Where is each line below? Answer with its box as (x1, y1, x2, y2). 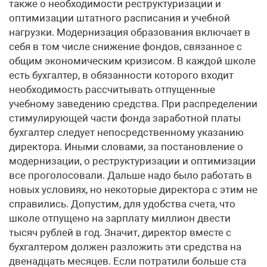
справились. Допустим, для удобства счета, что (9, 198, 235, 210)
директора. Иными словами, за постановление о (9, 141, 243, 153)
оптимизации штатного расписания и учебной (9, 12, 230, 24)
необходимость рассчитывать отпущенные (9, 83, 215, 95)
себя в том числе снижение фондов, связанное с (9, 41, 242, 52)
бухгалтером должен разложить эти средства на (9, 241, 241, 253)
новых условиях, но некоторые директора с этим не (9, 184, 257, 195)
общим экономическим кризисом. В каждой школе (9, 55, 256, 67)
